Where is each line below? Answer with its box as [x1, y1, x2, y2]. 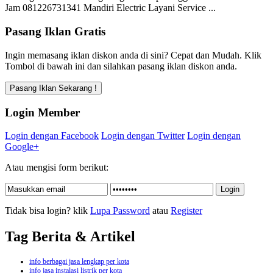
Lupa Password [90, 205, 150, 216]
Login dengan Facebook [5, 130, 99, 141]
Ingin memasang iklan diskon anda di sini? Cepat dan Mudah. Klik [5, 49, 261, 60]
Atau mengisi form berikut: [5, 162, 108, 173]
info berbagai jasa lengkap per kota [29, 257, 129, 266]
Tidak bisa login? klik [5, 205, 90, 216]
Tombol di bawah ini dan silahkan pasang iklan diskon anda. [5, 60, 237, 71]
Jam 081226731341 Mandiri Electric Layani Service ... [5, 2, 216, 13]
